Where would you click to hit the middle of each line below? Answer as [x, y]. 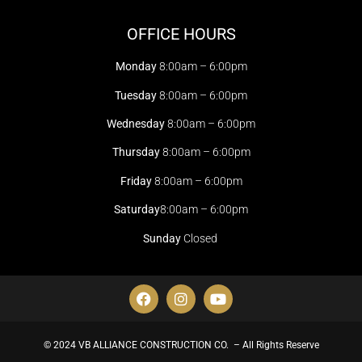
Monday [137, 67]
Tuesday [137, 95]
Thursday [137, 152]
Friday [137, 181]
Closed [201, 238]
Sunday [163, 238]
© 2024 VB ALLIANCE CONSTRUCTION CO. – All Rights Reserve [181, 345]
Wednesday [137, 123]
